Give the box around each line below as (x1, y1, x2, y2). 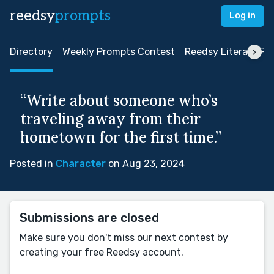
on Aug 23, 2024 (106, 158, 185, 169)
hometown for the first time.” (20, 128, 221, 147)
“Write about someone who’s (20, 91, 218, 110)
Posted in (10, 158, 56, 169)
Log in (229, 10, 256, 21)
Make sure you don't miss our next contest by (20, 232, 228, 243)
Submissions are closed (20, 210, 159, 225)
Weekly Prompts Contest (62, 46, 175, 57)
